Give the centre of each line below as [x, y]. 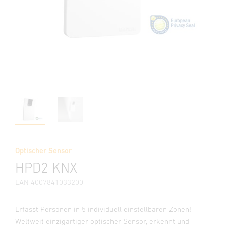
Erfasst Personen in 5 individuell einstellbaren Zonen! [103, 209]
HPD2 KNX [46, 167]
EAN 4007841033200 [49, 182]
